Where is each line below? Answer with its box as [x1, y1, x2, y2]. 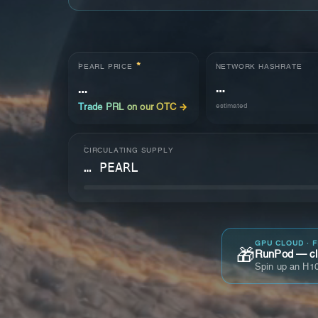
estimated [215, 102, 248, 109]
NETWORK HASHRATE [215, 63, 302, 70]
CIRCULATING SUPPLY [84, 147, 174, 154]
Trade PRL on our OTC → [78, 103, 188, 112]
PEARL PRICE [78, 63, 133, 71]
